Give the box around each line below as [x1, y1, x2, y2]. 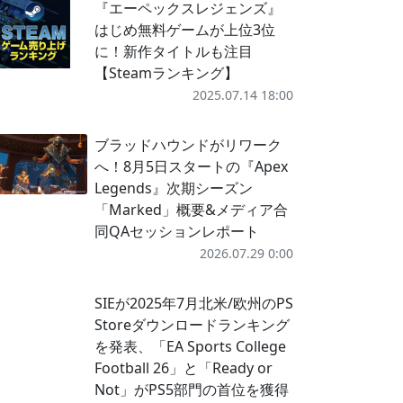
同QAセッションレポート [94, 221, 259, 241]
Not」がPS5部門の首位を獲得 [94, 380, 289, 399]
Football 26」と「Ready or [94, 358, 273, 378]
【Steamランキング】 [94, 63, 238, 83]
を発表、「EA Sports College [94, 336, 286, 356]
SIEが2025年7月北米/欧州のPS [94, 293, 293, 313]
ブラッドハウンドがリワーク [94, 135, 282, 155]
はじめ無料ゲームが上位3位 [94, 20, 275, 40]
